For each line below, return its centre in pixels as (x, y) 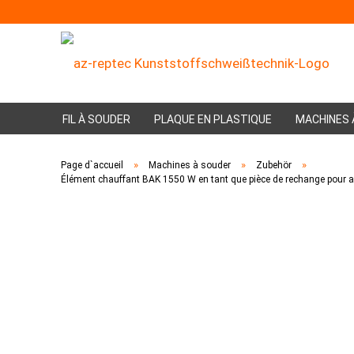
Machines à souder (190, 165)
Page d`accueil (92, 165)
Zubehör (274, 165)
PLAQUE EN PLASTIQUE (213, 119)
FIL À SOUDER (96, 119)
